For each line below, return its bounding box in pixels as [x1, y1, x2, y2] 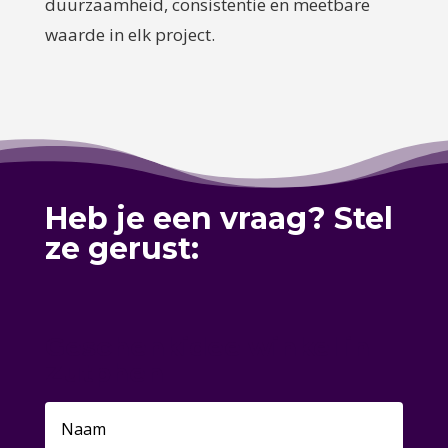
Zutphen [44, 356, 164, 389]
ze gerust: [44, 229, 199, 267]
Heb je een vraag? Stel [44, 199, 393, 237]
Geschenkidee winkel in [44, 330, 370, 363]
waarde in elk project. [44, 22, 215, 46]
